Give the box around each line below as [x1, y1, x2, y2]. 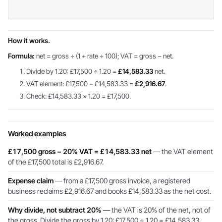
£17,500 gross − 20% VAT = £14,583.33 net [8, 147, 152, 156]
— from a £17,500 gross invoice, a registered [54, 176, 190, 185]
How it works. [8, 37, 50, 45]
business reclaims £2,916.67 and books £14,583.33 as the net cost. [8, 187, 211, 195]
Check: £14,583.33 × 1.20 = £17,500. [26, 92, 131, 100]
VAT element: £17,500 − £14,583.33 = [26, 80, 135, 88]
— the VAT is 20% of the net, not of [102, 206, 211, 214]
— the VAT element [152, 147, 213, 156]
